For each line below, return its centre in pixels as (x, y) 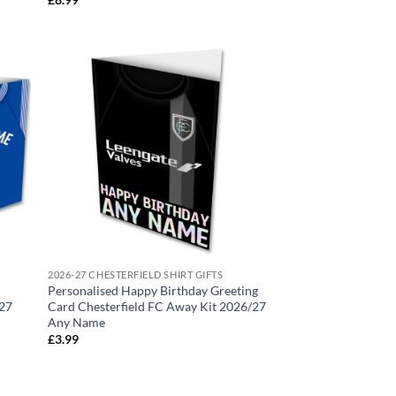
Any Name (77, 323)
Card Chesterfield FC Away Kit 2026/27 (157, 307)
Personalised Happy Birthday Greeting (153, 291)
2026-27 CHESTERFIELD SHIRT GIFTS (136, 275)
